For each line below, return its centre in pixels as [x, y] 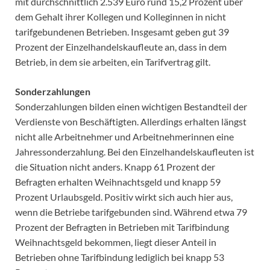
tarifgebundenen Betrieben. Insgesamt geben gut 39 [122, 32]
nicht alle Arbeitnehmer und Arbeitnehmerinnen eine [124, 137]
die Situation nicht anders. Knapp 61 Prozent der [115, 167]
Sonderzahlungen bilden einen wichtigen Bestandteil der [131, 107]
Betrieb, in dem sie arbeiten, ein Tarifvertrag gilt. [113, 62]
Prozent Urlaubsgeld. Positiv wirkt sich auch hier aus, [124, 197]
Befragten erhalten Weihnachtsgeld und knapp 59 [118, 182]
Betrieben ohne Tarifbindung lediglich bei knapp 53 [120, 257]
